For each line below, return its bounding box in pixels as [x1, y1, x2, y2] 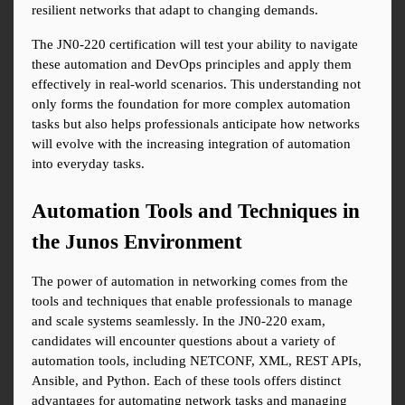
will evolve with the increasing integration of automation [32, 137, 351, 152]
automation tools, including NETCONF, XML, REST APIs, [32, 353, 362, 369]
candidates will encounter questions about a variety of [32, 334, 335, 349]
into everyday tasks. [32, 156, 145, 172]
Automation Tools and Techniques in [32, 200, 360, 223]
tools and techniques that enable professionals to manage [32, 294, 353, 309]
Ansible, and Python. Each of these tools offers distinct [32, 373, 341, 389]
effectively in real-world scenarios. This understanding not [32, 77, 361, 92]
